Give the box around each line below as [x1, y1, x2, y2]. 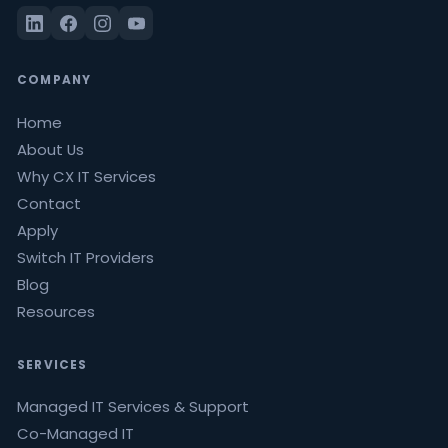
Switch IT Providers [17, 246, 154, 268]
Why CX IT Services [17, 165, 156, 187]
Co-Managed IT [17, 422, 134, 444]
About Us [17, 138, 84, 160]
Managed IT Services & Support [17, 395, 249, 417]
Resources [17, 300, 95, 322]
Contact [17, 192, 81, 214]
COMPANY [17, 72, 92, 89]
